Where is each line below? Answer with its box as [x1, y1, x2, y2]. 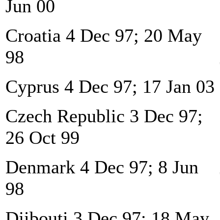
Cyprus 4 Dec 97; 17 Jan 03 [5, 76, 215, 97]
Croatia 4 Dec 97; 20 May [5, 25, 202, 46]
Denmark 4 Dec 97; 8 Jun [5, 156, 198, 177]
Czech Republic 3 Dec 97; [5, 105, 203, 126]
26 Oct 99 [5, 127, 80, 148]
